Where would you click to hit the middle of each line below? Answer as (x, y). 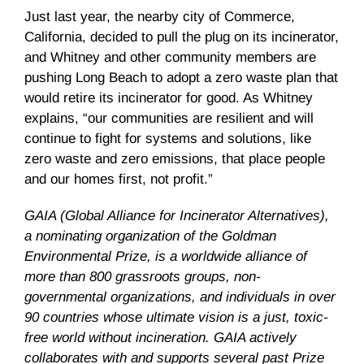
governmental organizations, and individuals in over (180, 297)
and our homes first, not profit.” (119, 180)
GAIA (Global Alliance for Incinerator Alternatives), (177, 216)
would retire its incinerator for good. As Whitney (169, 98)
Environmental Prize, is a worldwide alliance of (166, 257)
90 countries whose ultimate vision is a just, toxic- (176, 318)
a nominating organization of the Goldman (150, 236)
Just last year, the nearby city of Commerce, (160, 17)
